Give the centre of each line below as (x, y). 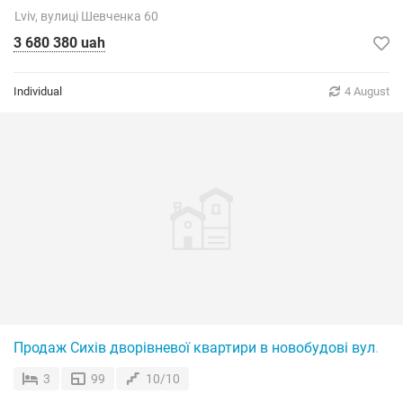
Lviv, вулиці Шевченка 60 (86, 16)
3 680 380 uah (59, 43)
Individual (38, 91)
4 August (367, 91)
